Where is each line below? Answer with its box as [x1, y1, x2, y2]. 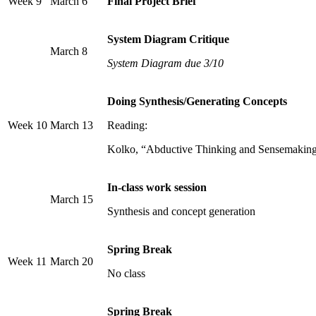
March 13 [50, 119, 93, 132]
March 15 [50, 193, 93, 206]
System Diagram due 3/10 [107, 57, 224, 70]
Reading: [107, 119, 147, 132]
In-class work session [107, 181, 207, 194]
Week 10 [8, 119, 47, 132]
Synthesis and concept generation [107, 205, 255, 218]
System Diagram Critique [107, 33, 229, 46]
